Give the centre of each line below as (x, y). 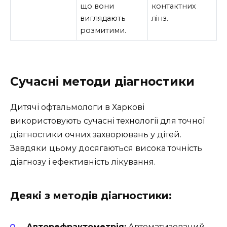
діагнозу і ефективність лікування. (83, 162)
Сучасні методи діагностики (102, 81)
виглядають (103, 18)
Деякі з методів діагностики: (91, 195)
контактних (174, 6)
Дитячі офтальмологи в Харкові (77, 107)
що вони (97, 6)
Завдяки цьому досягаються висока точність (106, 148)
